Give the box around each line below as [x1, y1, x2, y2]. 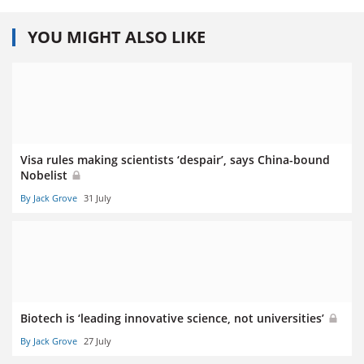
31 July [84, 191, 111, 204]
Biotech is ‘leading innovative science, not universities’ [20, 310, 327, 326]
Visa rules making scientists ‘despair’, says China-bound [20, 151, 330, 167]
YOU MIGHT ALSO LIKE [28, 25, 206, 48]
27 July [84, 334, 111, 347]
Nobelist [20, 167, 71, 183]
